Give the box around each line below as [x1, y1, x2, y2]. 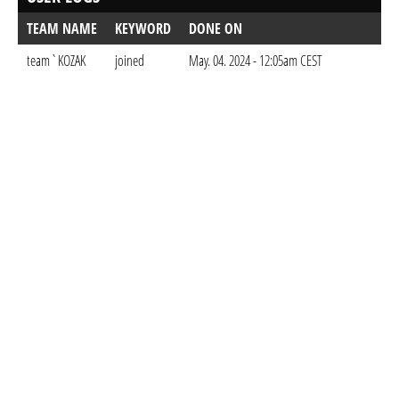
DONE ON [189, 19, 242, 38]
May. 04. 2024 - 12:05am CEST [189, 51, 322, 70]
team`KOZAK [27, 51, 85, 70]
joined [115, 51, 144, 70]
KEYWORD [115, 19, 171, 38]
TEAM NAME [27, 19, 97, 38]
